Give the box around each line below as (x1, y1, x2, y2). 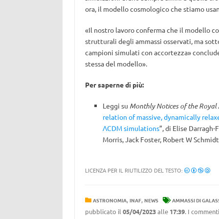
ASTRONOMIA (92, 197, 127, 204)
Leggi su (102, 101, 130, 110)
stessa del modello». (85, 59, 147, 68)
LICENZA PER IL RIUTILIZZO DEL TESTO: (85, 166, 184, 174)
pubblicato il (85, 207, 123, 216)
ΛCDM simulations (102, 124, 159, 132)
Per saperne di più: (85, 80, 144, 89)
